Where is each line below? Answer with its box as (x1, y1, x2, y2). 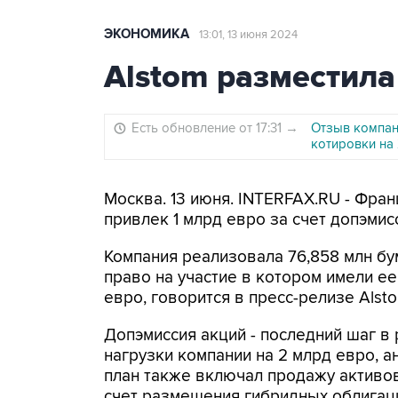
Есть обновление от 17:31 (131, 120, 285, 136)
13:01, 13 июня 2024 (199, 28, 298, 42)
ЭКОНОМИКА (104, 26, 189, 43)
